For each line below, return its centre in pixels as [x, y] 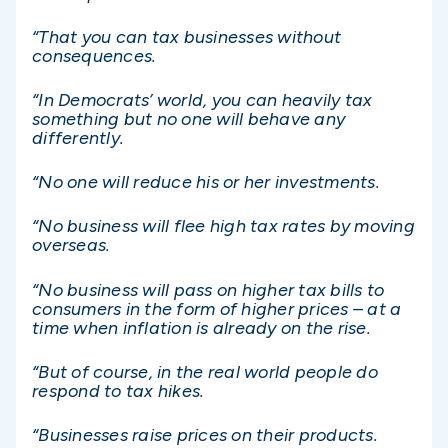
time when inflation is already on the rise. [208, 327]
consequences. [96, 55]
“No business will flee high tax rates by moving [223, 226]
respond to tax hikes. [118, 390]
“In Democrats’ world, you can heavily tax [202, 100]
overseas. [71, 245]
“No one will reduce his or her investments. [206, 182]
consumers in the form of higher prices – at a [217, 308]
